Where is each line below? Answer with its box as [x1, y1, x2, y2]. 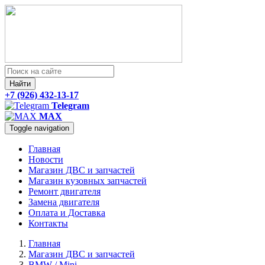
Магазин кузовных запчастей [28, 176, 147, 186]
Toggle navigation [9, 124, 69, 132]
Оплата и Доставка [28, 208, 105, 218]
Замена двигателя [28, 197, 99, 207]
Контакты [28, 218, 68, 228]
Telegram [49, 101, 89, 111]
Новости [28, 154, 63, 164]
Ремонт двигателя [28, 186, 101, 196]
